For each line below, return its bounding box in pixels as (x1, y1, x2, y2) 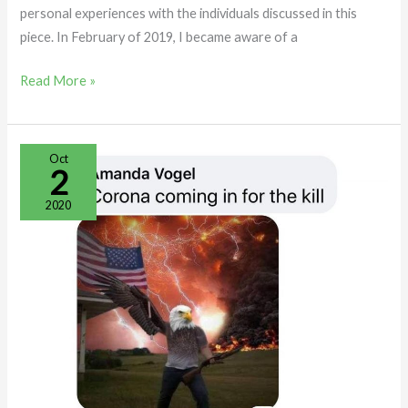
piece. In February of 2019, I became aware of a (20, 29, 299, 46)
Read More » (20, 72, 97, 88)
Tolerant (19, 218, 71, 234)
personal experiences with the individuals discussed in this (20, 5, 358, 22)
